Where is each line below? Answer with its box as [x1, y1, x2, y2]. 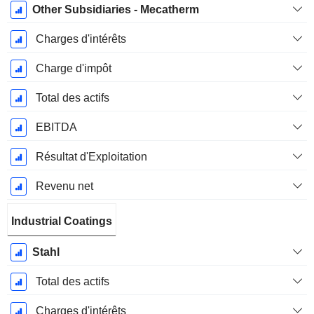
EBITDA [35, 121, 77, 134]
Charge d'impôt [35, 62, 111, 75]
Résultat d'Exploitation [35, 151, 147, 163]
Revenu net [35, 180, 93, 193]
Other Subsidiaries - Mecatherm [32, 4, 199, 16]
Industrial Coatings [11, 215, 112, 228]
